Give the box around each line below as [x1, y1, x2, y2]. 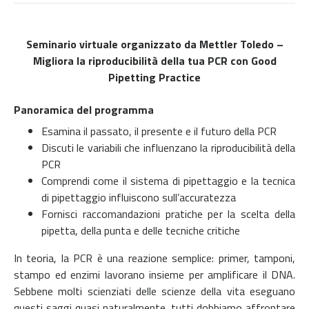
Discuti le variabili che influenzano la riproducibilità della [41, 139, 295, 156]
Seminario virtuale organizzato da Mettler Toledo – [26, 35, 283, 52]
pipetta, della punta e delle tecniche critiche [41, 221, 240, 239]
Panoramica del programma [14, 101, 154, 118]
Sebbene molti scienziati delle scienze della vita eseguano [14, 282, 295, 299]
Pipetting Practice [108, 68, 201, 86]
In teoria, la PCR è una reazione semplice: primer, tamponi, [14, 249, 295, 266]
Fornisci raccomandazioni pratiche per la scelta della [41, 205, 295, 222]
